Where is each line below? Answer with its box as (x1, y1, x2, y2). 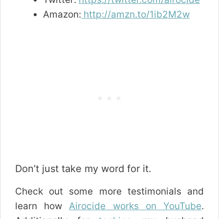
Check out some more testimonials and (15, 186, 204, 197)
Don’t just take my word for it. (15, 163, 152, 175)
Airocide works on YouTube (69, 200, 202, 212)
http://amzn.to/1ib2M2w (81, 8, 190, 20)
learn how (15, 200, 69, 212)
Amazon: (43, 8, 81, 20)
